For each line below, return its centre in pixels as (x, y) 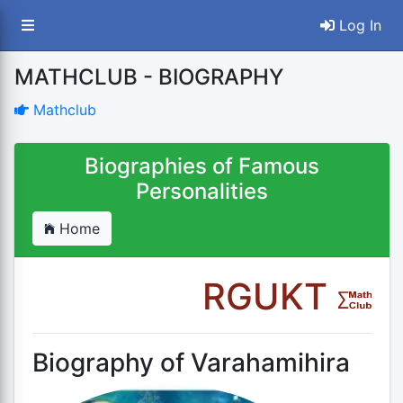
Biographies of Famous (201, 166)
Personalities (201, 191)
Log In (358, 25)
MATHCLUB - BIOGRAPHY (148, 77)
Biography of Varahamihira (191, 363)
